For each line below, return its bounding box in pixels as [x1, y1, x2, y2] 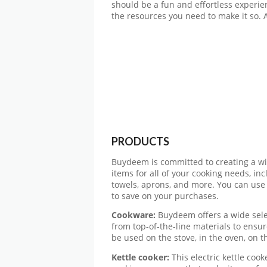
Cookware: [111, 210, 156, 221]
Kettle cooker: [111, 252, 169, 263]
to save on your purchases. [111, 190, 219, 201]
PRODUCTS [111, 134, 169, 148]
